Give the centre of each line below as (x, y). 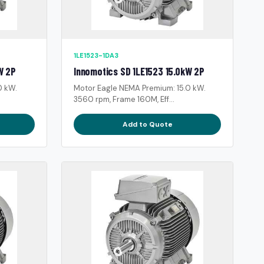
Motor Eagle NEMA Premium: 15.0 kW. (140, 88)
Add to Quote (147, 124)
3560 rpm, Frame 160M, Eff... (124, 99)
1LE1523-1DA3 (96, 55)
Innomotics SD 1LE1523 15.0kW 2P (139, 71)
